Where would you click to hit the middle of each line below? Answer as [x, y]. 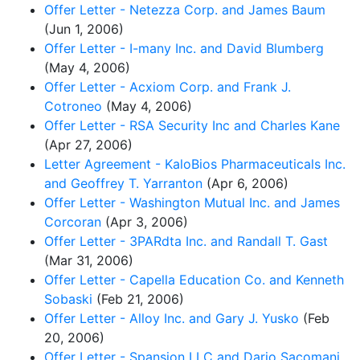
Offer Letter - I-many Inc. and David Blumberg [184, 48]
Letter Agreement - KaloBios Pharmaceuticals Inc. [195, 164]
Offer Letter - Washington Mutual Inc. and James [192, 202]
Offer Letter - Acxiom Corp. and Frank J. [168, 86]
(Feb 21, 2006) [138, 299]
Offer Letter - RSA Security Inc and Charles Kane [192, 125]
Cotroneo [73, 106]
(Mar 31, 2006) [89, 260]
